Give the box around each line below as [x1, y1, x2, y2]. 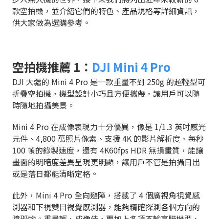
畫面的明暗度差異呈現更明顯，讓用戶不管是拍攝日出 [12, 155, 200, 168]
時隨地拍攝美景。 [12, 99, 75, 111]
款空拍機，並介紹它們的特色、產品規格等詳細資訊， [12, 4, 200, 17]
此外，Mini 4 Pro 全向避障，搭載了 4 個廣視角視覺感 [12, 189, 200, 201]
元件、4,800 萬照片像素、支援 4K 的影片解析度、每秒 [12, 132, 204, 144]
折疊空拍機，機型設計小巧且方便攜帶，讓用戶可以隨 [12, 87, 200, 99]
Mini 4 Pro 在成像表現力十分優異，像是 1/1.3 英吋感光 [12, 120, 206, 132]
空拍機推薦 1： [12, 58, 92, 75]
